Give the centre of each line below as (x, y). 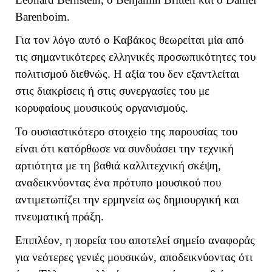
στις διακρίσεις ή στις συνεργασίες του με (112, 91)
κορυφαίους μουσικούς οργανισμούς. (102, 108)
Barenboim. (42, 16)
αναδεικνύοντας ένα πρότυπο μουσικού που (118, 183)
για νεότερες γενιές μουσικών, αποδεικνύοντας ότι (134, 257)
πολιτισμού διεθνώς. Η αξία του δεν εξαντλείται (127, 74)
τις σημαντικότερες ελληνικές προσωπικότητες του (135, 57)
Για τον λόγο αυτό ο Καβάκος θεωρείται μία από (130, 40)
